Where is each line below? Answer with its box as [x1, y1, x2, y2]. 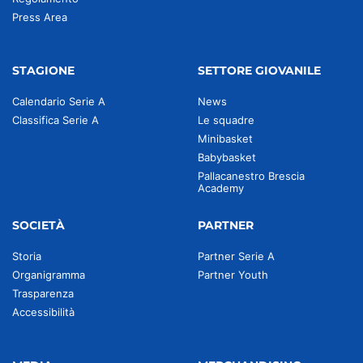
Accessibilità [12, 305, 75, 318]
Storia [12, 250, 41, 263]
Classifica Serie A [12, 113, 99, 126]
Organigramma [12, 268, 85, 281]
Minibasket [198, 132, 253, 145]
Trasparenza [12, 287, 74, 300]
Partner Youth [198, 268, 268, 281]
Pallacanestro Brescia [198, 169, 305, 182]
